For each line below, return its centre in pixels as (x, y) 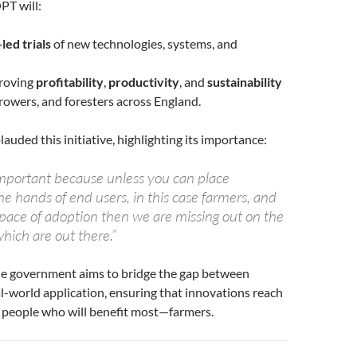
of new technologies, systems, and (144, 43)
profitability (70, 81)
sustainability (245, 81)
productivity (144, 81)
